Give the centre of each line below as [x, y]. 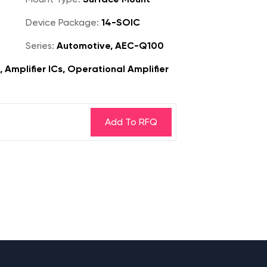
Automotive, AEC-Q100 [109, 46]
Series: [40, 46]
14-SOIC [119, 22]
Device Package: [62, 22]
